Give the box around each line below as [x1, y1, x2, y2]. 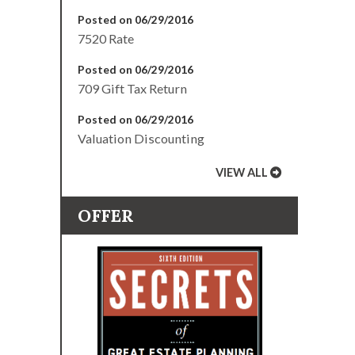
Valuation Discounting [78, 131, 204, 146]
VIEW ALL [216, 166, 268, 179]
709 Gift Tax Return [78, 81, 187, 96]
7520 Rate [78, 31, 134, 46]
